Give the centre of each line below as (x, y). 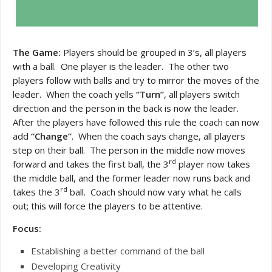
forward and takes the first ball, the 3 (91, 164)
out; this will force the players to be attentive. (108, 206)
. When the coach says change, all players (158, 136)
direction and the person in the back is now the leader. (127, 108)
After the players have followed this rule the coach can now (136, 122)
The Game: (38, 52)
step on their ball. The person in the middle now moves (129, 150)
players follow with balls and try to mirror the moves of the (136, 80)
